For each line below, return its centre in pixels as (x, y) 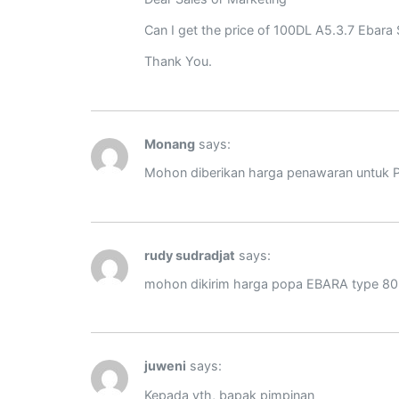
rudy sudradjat (190, 255)
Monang (170, 143)
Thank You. (178, 61)
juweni (165, 366)
